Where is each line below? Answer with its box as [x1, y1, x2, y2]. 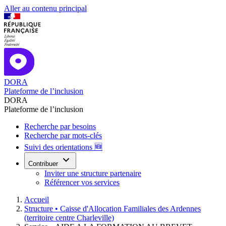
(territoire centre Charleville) [24, 213, 114, 222]
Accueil [24, 195, 49, 204]
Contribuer [28, 160, 58, 167]
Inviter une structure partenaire [44, 169, 141, 178]
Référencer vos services [44, 178, 120, 187]
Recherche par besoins [24, 122, 96, 131]
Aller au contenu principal [4, 4, 87, 13]
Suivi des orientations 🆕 [24, 143, 102, 151]
